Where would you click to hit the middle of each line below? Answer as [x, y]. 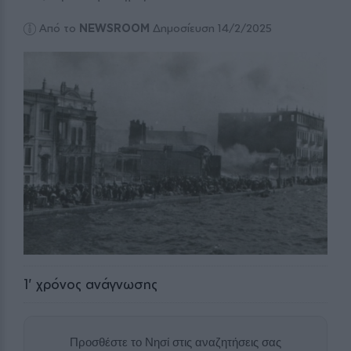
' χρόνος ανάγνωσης [93, 284]
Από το [60, 28]
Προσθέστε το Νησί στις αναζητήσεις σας [175, 342]
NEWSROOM [115, 28]
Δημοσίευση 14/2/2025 [211, 28]
